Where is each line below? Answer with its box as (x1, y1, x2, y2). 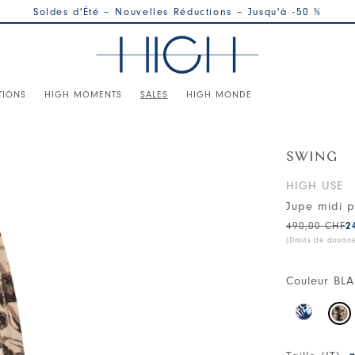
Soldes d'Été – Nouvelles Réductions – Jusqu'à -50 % (32, 6, 323, 17)
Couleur (286, 274, 330, 288)
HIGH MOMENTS (44, 88, 122, 100)
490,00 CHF (286, 219, 346, 231)
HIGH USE (286, 179, 344, 193)
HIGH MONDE (186, 88, 252, 100)
